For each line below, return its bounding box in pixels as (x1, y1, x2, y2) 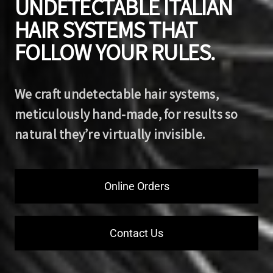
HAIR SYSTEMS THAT (15, 14, 197, 44)
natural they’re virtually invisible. (15, 125, 205, 143)
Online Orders (104, 179, 169, 193)
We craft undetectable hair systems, (15, 85, 219, 102)
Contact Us (110, 226, 163, 239)
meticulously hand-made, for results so (15, 105, 238, 122)
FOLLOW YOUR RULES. (15, 37, 215, 67)
